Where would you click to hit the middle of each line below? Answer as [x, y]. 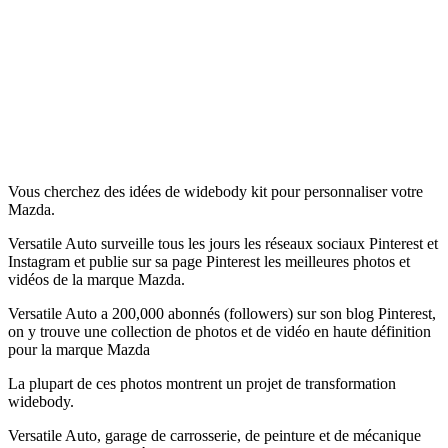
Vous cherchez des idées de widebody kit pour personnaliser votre [215, 191]
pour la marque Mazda [79, 349]
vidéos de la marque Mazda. [96, 279]
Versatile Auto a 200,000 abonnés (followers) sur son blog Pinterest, [222, 313]
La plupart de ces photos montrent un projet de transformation [202, 383]
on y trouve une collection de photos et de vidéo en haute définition [219, 331]
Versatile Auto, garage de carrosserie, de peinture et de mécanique [214, 435]
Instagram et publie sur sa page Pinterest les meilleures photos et [209, 261]
